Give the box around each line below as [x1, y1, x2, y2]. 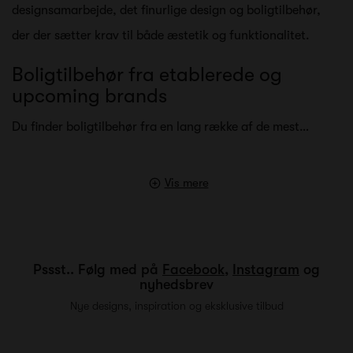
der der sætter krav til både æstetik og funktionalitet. [12, 28, 310, 43]
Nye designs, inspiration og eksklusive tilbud [69, 299, 284, 312]
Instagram [232, 261, 299, 277]
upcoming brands [12, 84, 167, 107]
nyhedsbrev [139, 276, 214, 292]
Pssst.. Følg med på [33, 261, 162, 277]
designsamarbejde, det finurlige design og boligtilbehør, [12, 2, 321, 17]
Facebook [162, 261, 225, 277]
